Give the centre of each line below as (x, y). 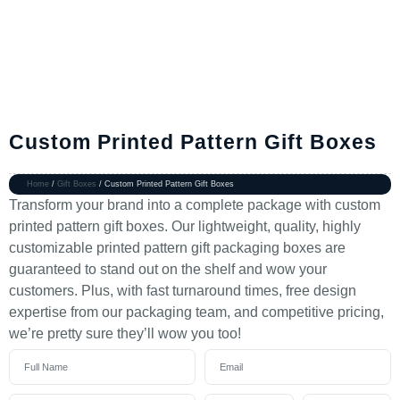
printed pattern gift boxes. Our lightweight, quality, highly (185, 226)
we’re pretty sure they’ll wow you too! (125, 333)
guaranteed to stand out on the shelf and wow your (168, 269)
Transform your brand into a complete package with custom (195, 205)
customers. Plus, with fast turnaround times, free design (183, 291)
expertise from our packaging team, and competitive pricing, (196, 312)
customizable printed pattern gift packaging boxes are (177, 248)
